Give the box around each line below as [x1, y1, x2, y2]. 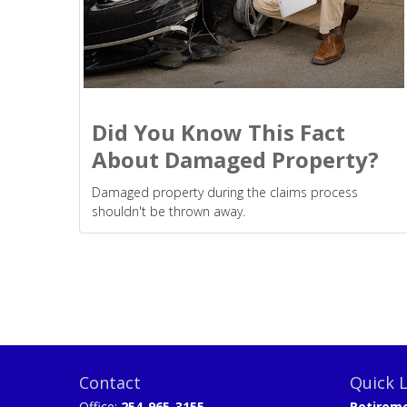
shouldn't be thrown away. [92, 202, 245, 220]
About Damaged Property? [92, 144, 379, 174]
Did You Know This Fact [92, 116, 345, 147]
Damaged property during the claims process [92, 183, 358, 201]
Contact [79, 371, 141, 393]
